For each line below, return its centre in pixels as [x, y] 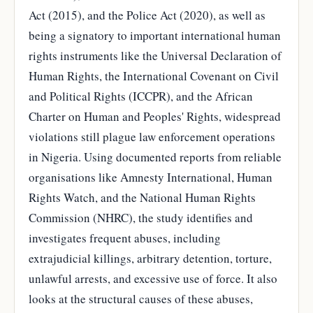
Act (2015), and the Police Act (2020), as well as [147, 15]
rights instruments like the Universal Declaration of [155, 55]
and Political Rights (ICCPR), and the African [141, 96]
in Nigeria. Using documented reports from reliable [155, 156]
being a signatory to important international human [155, 35]
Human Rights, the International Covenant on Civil [154, 75]
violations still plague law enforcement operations [152, 136]
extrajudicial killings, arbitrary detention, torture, [150, 258]
